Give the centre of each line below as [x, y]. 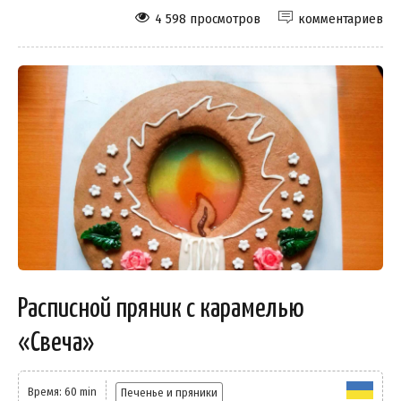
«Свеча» [56, 343]
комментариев [341, 18]
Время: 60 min [62, 392]
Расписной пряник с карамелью [161, 309]
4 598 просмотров [208, 18]
